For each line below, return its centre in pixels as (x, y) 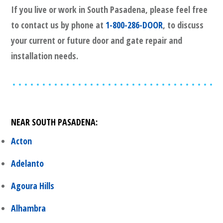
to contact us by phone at (58, 25)
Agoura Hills (33, 186)
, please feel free (176, 10)
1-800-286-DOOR (134, 25)
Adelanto (27, 164)
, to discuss (183, 25)
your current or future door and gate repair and (97, 41)
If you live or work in (49, 10)
